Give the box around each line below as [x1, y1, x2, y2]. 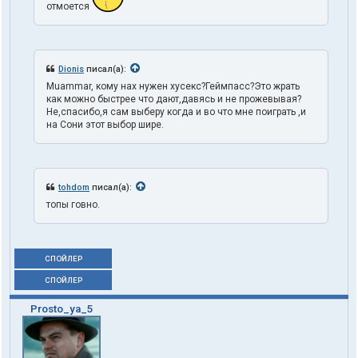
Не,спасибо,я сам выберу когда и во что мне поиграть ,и [46, 106, 306, 118]
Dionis [58, 64, 84, 75]
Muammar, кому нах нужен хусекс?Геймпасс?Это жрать [46, 81, 300, 93]
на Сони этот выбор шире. [46, 119, 164, 131]
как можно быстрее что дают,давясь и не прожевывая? [46, 93, 301, 105]
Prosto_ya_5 [30, 303, 93, 316]
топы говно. [46, 199, 100, 211]
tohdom [58, 182, 89, 193]
